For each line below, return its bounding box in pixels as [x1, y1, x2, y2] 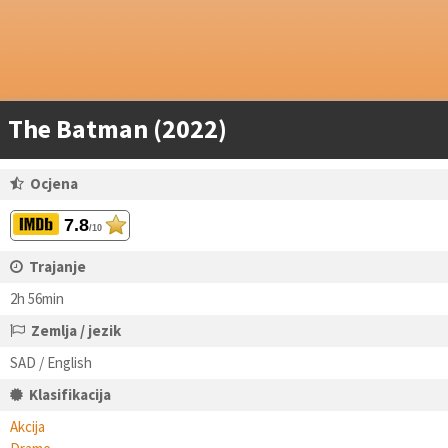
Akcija [10, 417, 45, 436]
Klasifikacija [29, 385, 111, 404]
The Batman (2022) [8, 112, 227, 145]
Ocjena [30, 174, 78, 193]
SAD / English [10, 353, 92, 372]
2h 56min [10, 289, 64, 308]
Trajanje [29, 257, 86, 276]
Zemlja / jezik [31, 321, 121, 340]
